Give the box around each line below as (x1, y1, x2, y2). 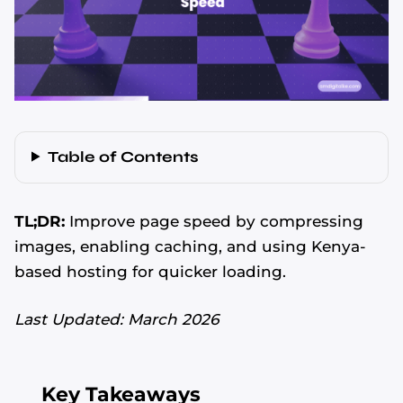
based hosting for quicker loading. (14, 262, 286, 281)
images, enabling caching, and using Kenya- (14, 237, 366, 255)
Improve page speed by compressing (65, 211, 363, 230)
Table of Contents (48, 147, 200, 166)
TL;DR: (14, 211, 65, 230)
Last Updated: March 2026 (14, 310, 219, 329)
